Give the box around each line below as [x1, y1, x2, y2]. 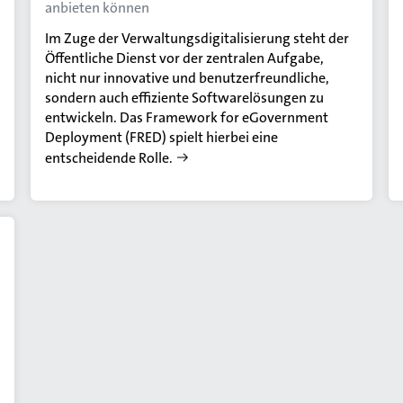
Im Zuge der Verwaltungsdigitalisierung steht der [45, 28, 350, 48]
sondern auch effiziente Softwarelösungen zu [45, 87, 325, 107]
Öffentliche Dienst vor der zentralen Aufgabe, [45, 48, 325, 67]
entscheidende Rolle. [45, 148, 174, 167]
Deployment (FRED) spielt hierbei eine [45, 127, 279, 147]
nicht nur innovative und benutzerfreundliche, [45, 67, 330, 87]
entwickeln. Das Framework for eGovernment [45, 107, 329, 127]
